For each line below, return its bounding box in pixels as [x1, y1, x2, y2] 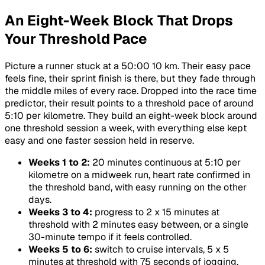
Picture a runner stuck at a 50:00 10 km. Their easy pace [5, 60, 251, 73]
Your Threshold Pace [5, 30, 147, 49]
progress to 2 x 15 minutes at [92, 206, 219, 219]
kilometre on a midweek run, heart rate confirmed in [28, 169, 250, 182]
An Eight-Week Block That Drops [5, 11, 233, 30]
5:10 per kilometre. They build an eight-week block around [5, 109, 257, 122]
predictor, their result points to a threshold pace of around [5, 97, 254, 110]
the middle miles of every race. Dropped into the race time [5, 85, 257, 98]
